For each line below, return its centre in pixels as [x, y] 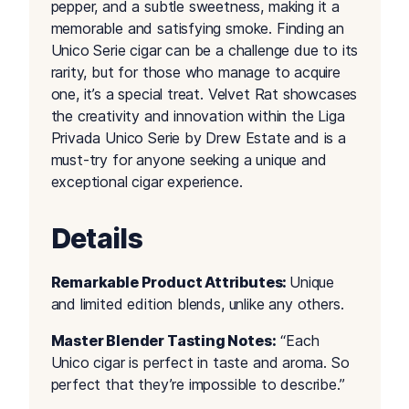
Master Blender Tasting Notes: [163, 341]
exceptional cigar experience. [147, 182]
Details [97, 239]
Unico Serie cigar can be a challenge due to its [204, 51]
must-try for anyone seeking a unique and [189, 160]
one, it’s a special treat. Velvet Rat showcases [204, 94]
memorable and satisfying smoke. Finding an [198, 29]
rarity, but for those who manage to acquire [195, 73]
